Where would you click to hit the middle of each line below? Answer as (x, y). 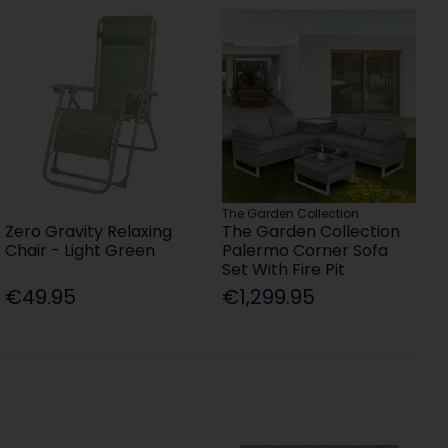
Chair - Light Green (79, 251)
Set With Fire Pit (283, 270)
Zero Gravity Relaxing (88, 232)
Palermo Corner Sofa (304, 251)
